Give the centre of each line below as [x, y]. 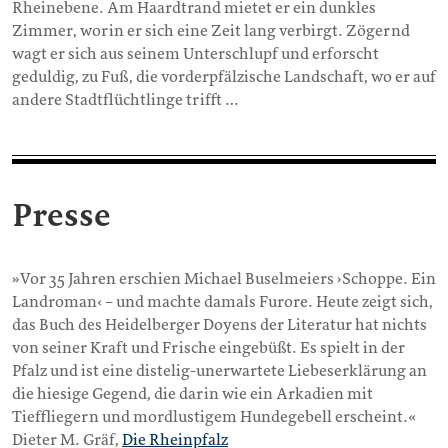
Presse [61, 215]
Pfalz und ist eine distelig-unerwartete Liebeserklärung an [219, 370]
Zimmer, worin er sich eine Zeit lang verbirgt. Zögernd [211, 31]
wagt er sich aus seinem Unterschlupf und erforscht [195, 54]
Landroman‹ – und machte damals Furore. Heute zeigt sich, [222, 301]
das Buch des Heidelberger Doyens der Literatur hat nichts [219, 324]
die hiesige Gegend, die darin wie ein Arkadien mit [192, 393]
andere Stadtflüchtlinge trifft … [125, 100]
